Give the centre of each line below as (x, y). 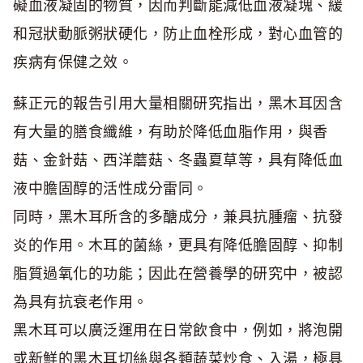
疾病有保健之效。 (73, 62)
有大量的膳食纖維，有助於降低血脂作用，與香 (171, 132)
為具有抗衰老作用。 (81, 302)
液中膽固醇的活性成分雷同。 (111, 189)
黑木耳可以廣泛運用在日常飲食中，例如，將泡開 (178, 331)
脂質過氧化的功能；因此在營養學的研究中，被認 (178, 274)
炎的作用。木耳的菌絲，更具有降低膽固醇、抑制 (178, 246)
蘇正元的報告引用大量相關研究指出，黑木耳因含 (178, 104)
